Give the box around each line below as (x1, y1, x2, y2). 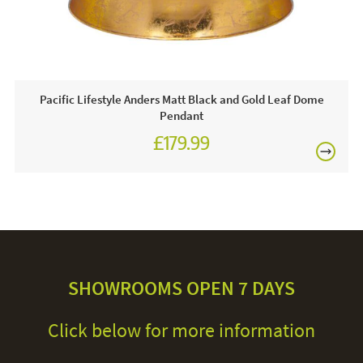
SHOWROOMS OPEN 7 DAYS (68, 275, 295, 301)
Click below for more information (48, 318, 315, 344)
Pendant (160, 107, 203, 123)
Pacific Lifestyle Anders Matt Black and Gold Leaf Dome (39, 91, 324, 107)
